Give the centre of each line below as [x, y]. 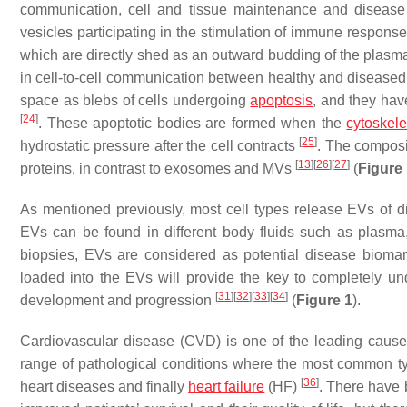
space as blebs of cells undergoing [135, 101]
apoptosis [282, 101]
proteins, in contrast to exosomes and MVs [158, 169]
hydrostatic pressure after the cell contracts [160, 146]
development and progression [118, 301]
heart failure [227, 387]
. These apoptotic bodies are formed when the [193, 124]
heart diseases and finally [104, 387]
